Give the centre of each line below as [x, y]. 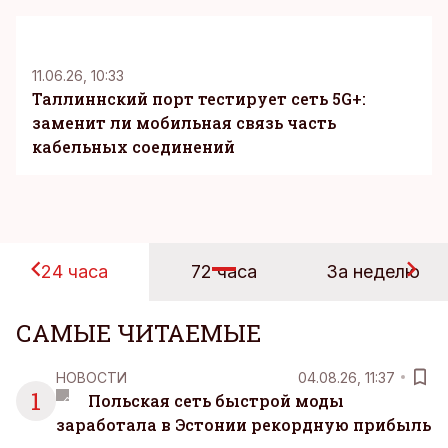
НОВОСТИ [91, 377]
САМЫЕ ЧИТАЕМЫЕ [138, 333]
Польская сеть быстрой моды [215, 400]
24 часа [75, 271]
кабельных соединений [133, 146]
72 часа [223, 271]
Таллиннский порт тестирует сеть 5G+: [199, 98]
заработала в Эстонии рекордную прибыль [243, 424]
